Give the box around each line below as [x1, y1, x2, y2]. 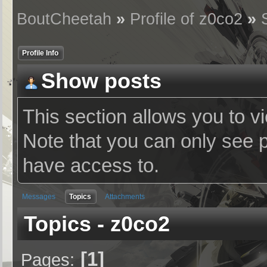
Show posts [41, 69, 162, 93]
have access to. [23, 155, 160, 176]
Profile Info [22, 49, 59, 57]
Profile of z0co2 [130, 10, 243, 28]
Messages [22, 193, 56, 201]
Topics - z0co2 [24, 212, 170, 236]
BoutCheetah [17, 10, 112, 28]
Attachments [105, 193, 145, 201]
